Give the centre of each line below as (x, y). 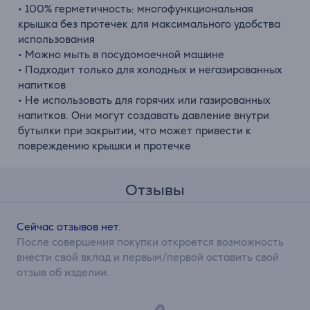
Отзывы (155, 190)
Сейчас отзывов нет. (69, 227)
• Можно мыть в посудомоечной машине (121, 54)
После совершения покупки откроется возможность (150, 242)
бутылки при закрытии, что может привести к (135, 130)
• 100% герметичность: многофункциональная (136, 9)
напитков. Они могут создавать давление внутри (144, 115)
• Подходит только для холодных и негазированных (150, 70)
